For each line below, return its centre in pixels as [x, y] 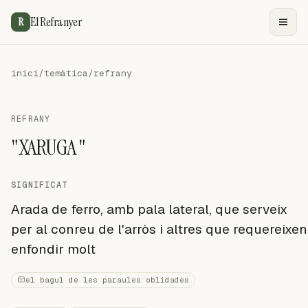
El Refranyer [56, 22]
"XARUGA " [48, 147]
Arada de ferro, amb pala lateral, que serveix [149, 209]
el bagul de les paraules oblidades [107, 280]
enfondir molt [53, 249]
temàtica [66, 73]
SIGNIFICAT [39, 185]
